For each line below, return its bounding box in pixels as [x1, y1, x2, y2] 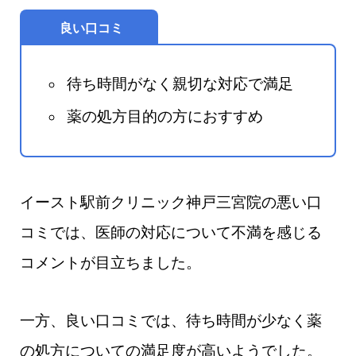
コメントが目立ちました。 [20, 253, 201, 271]
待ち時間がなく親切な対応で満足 [66, 75, 293, 93]
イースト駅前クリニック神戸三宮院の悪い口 [20, 193, 322, 211]
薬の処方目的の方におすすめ [66, 108, 263, 126]
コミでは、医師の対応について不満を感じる [20, 223, 322, 241]
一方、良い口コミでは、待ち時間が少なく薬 [20, 311, 322, 329]
